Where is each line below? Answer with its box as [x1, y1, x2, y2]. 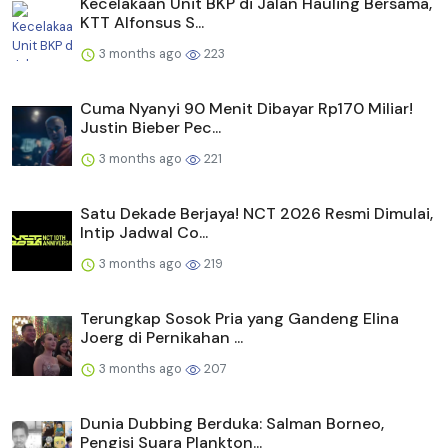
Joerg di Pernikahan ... [80, 327, 243, 349]
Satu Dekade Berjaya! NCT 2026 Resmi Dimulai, [80, 203, 433, 225]
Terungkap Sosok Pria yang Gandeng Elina [80, 308, 399, 330]
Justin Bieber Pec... [80, 117, 221, 139]
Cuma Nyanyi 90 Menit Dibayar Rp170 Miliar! [80, 98, 413, 120]
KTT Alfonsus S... [80, 12, 204, 34]
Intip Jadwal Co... [80, 222, 208, 244]
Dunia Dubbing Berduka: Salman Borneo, [80, 413, 384, 435]
